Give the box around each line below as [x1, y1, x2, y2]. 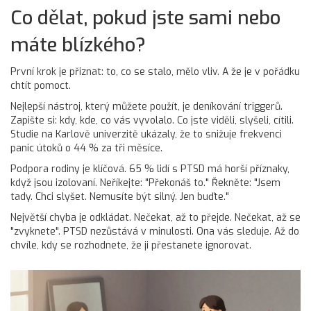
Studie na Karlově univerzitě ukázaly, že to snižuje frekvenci [10, 127, 282, 141]
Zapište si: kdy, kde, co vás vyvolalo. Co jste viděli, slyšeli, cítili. [10, 113, 294, 127]
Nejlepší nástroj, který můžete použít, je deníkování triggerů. [10, 99, 283, 113]
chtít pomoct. [10, 78, 71, 92]
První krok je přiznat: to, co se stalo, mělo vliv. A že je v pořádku [10, 65, 300, 78]
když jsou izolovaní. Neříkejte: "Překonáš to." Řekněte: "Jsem [10, 176, 280, 190]
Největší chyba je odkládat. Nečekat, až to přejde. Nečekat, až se [10, 210, 301, 224]
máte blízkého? [10, 31, 146, 58]
